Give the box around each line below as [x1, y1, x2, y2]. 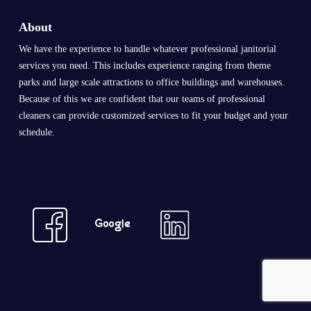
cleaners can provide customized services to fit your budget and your [18, 110, 288, 121]
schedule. [18, 127, 55, 138]
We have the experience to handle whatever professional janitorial [18, 44, 276, 55]
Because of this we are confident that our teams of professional [18, 94, 265, 105]
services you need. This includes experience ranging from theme [18, 60, 271, 72]
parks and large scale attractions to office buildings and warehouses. [18, 77, 285, 88]
